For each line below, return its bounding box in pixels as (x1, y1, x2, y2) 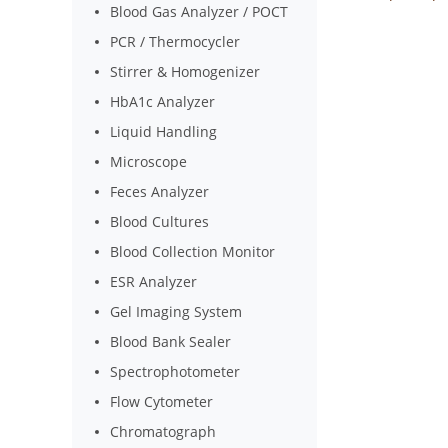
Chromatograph (110, 422, 217, 441)
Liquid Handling (110, 122, 218, 141)
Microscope (110, 152, 188, 171)
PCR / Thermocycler (110, 32, 241, 51)
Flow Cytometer (110, 392, 214, 411)
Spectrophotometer (110, 362, 241, 381)
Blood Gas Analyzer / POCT (110, 2, 289, 21)
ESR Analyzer (110, 272, 198, 291)
